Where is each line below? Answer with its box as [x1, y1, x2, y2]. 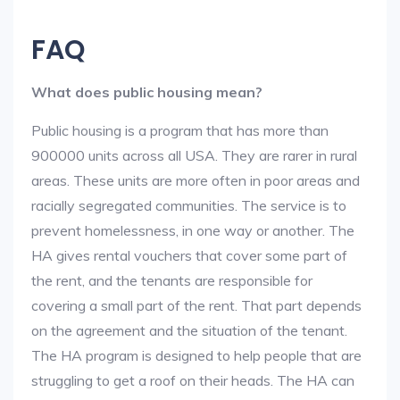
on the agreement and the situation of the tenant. [31, 321, 347, 339]
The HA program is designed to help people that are [31, 346, 362, 364]
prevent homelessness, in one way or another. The [31, 221, 354, 239]
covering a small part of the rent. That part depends [31, 296, 362, 314]
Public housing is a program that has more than [31, 121, 329, 139]
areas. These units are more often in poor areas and [31, 171, 360, 189]
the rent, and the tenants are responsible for [31, 271, 312, 289]
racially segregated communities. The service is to [31, 196, 346, 214]
